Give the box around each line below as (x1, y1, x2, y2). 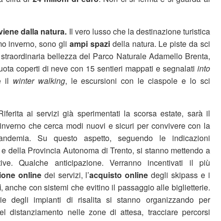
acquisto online (89, 169, 151, 181)
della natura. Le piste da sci (110, 38, 211, 49)
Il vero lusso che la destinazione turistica (69, 26, 211, 37)
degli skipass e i (151, 169, 211, 181)
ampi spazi (70, 38, 110, 49)
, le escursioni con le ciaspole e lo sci (65, 75, 211, 86)
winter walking (12, 75, 65, 86)
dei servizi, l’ (41, 169, 90, 181)
